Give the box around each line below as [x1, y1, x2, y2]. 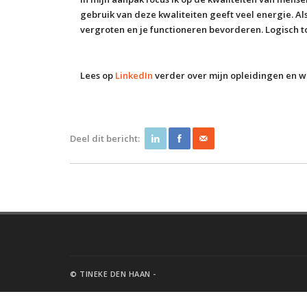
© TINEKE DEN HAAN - [70, 269, 156, 280]
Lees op [80, 69, 115, 82]
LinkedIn [115, 69, 153, 82]
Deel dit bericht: [70, 132, 140, 145]
